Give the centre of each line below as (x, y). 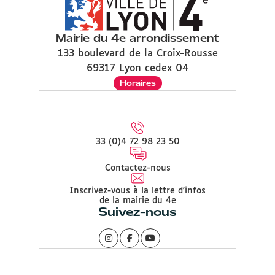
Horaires (137, 83)
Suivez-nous (137, 212)
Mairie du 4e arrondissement (137, 38)
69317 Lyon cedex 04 (137, 68)
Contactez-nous (137, 168)
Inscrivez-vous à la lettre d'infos (137, 191)
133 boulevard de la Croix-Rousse (137, 54)
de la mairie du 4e (137, 201)
